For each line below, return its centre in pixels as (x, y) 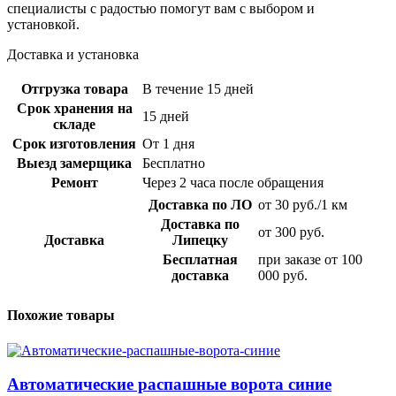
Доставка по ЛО (200, 205)
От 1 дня (168, 144)
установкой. (43, 25)
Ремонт (74, 183)
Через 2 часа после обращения (233, 183)
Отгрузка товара (74, 89)
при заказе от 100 (310, 260)
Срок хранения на (74, 109)
